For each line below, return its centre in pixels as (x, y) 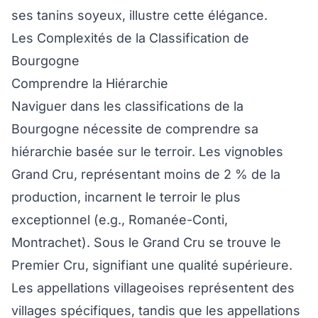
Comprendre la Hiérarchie (90, 84)
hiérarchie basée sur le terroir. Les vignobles (147, 152)
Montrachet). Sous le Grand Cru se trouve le (146, 243)
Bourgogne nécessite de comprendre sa (135, 129)
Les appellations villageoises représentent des (153, 288)
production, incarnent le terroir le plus (126, 197)
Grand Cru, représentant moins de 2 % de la (146, 175)
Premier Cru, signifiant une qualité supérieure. (152, 265)
